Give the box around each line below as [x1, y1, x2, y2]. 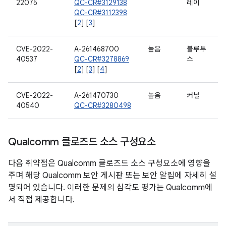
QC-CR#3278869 [74, 54, 129, 64]
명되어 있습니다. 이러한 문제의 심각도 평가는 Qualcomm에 [8, 183, 212, 193]
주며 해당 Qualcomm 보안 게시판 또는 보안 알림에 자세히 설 [8, 171, 216, 181]
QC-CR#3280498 [74, 101, 131, 110]
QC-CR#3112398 [74, 8, 127, 17]
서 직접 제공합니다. [8, 195, 75, 205]
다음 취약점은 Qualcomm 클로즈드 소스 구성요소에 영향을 [8, 158, 210, 168]
